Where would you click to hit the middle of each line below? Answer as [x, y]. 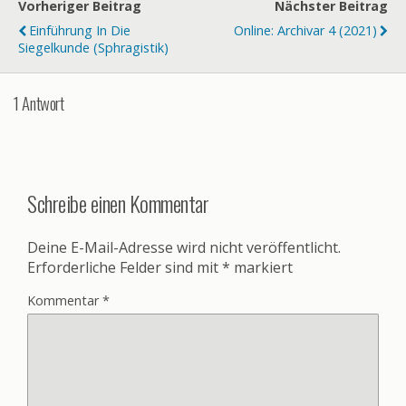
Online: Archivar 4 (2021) [305, 31]
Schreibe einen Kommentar [118, 203]
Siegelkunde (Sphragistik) [93, 48]
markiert [261, 267]
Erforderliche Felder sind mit [125, 267]
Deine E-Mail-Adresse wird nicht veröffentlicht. [184, 247]
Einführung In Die [80, 31]
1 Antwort [39, 103]
